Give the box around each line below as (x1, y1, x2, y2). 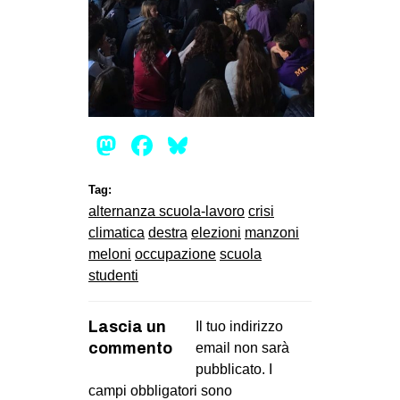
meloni (88, 246, 131, 262)
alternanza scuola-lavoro (88, 203, 245, 219)
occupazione (135, 246, 216, 262)
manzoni (245, 224, 299, 240)
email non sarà (196, 339, 289, 355)
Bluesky (192, 129, 292, 162)
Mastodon (121, 129, 247, 162)
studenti (88, 267, 138, 283)
